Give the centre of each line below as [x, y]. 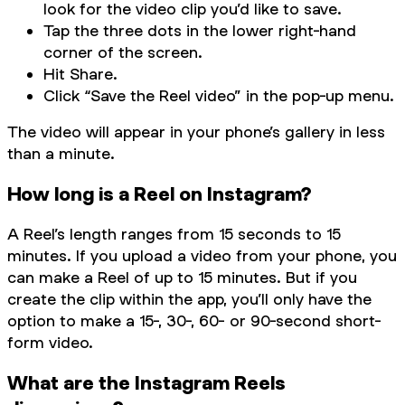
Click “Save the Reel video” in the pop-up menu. [219, 95]
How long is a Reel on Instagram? [160, 193]
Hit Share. [80, 73]
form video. [50, 343]
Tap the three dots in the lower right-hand [200, 30]
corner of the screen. [123, 52]
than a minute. [61, 153]
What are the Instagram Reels [146, 383]
